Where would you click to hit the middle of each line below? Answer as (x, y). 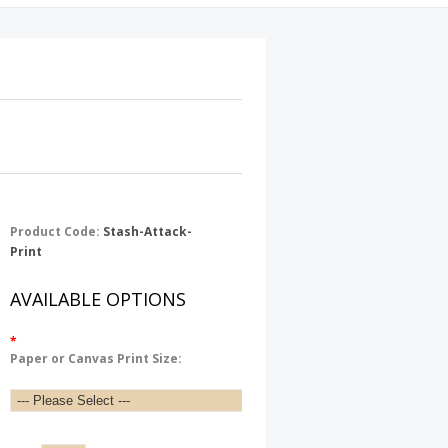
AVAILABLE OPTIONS (98, 299)
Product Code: (55, 231)
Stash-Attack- (147, 231)
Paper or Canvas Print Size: (96, 358)
